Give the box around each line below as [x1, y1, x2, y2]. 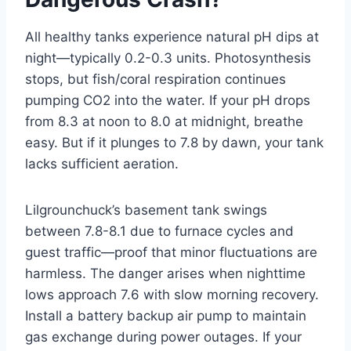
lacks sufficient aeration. [25, 155, 179, 172]
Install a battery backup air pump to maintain [25, 307, 306, 324]
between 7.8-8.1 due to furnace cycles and [25, 223, 294, 239]
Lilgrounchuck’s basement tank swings [25, 201, 267, 218]
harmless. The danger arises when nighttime [25, 265, 306, 281]
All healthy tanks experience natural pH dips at [25, 28, 319, 45]
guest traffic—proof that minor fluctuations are [25, 244, 317, 260]
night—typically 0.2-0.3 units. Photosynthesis [25, 49, 311, 66]
